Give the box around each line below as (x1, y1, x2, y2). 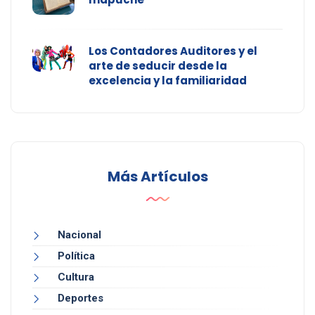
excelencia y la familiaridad (89, 73, 247, 89)
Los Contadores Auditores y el (89, 44, 257, 59)
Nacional (58, 229, 101, 242)
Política (58, 250, 95, 263)
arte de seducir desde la (89, 58, 227, 74)
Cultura (58, 271, 94, 284)
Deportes (58, 292, 103, 305)
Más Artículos (107, 167, 208, 187)
